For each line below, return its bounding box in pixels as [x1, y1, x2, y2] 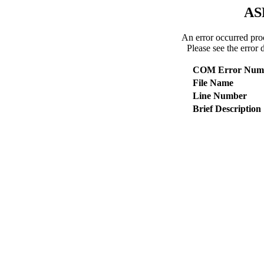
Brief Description [192, 103, 261, 114]
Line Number [192, 90, 247, 101]
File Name [192, 77, 233, 88]
